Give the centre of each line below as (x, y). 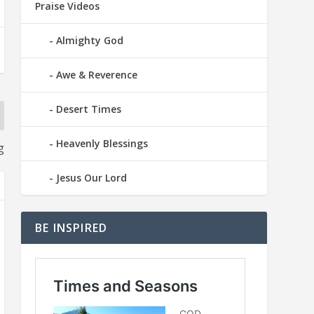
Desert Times (88, 109)
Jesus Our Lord (91, 178)
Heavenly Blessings (102, 144)
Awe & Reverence (96, 75)
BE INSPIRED (71, 228)
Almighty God (89, 41)
